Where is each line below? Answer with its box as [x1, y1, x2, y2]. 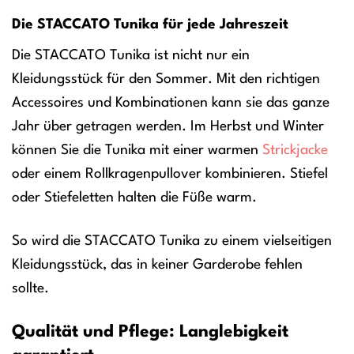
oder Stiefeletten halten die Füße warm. [12, 190, 257, 205]
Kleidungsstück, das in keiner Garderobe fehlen [12, 258, 303, 273]
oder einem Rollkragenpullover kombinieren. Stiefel [12, 167, 328, 182]
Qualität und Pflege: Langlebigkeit [12, 323, 288, 341]
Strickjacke [262, 143, 328, 158]
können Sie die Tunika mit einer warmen [12, 143, 262, 158]
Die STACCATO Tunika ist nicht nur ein [12, 48, 250, 63]
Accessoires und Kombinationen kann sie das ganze [12, 96, 330, 111]
